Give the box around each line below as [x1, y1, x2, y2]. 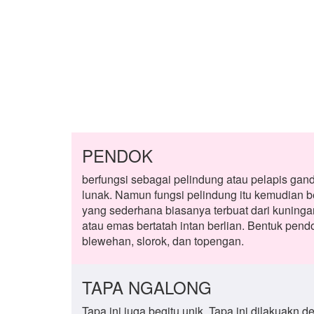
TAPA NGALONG [82, 275, 212, 299]
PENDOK [82, 143, 153, 168]
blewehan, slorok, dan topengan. [82, 233, 244, 249]
